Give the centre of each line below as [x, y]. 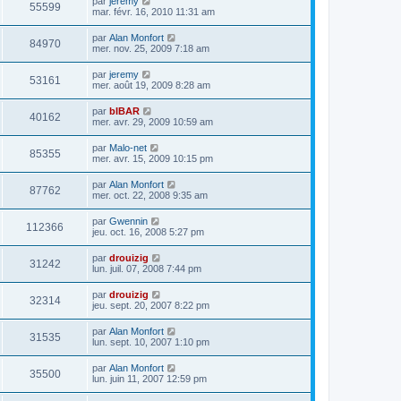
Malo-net [128, 147]
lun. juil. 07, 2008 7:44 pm [147, 268]
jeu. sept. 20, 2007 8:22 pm [151, 305]
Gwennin [128, 221]
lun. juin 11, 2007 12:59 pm [149, 378]
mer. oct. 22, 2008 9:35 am [150, 195]
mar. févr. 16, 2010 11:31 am [154, 11]
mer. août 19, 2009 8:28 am [151, 85]
